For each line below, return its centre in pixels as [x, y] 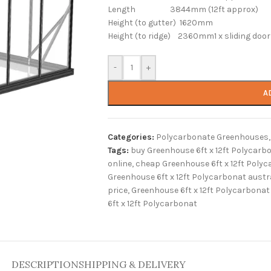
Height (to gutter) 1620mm [160, 23]
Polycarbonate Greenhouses [212, 137]
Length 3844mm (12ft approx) [183, 9]
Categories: [131, 137]
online [119, 164]
